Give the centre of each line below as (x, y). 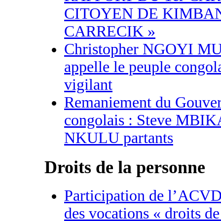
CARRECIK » (110, 31)
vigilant (88, 84)
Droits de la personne (125, 167)
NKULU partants (119, 138)
